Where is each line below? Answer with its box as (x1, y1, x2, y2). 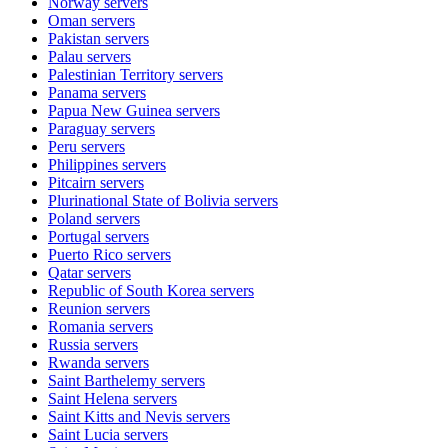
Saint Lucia (48, 425, 120, 443)
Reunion (48, 299, 102, 317)
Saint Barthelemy (48, 371, 157, 389)
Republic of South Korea (48, 281, 206, 299)
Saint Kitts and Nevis (48, 407, 182, 425)
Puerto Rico (48, 245, 123, 263)
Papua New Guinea (48, 101, 172, 119)
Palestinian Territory (48, 65, 175, 83)
